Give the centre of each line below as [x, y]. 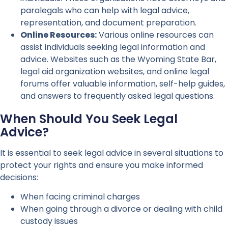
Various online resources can [155, 35]
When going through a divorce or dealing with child [121, 209]
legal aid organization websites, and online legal [115, 71]
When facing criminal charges [80, 197]
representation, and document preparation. [108, 22]
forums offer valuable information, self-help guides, [123, 83]
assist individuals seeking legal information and [113, 47]
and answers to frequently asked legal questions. [118, 96]
